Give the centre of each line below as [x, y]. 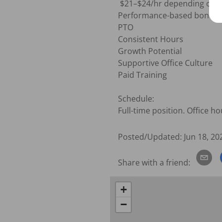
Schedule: [136, 98]
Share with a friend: [155, 162]
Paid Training [143, 75]
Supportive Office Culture [165, 63]
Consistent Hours [151, 39]
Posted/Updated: [150, 137]
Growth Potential [150, 51]
